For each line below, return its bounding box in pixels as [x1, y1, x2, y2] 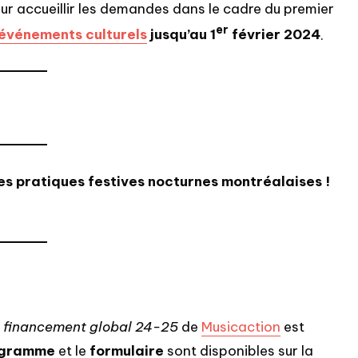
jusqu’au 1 [147, 26, 216, 44]
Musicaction [201, 318, 280, 336]
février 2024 [229, 26, 320, 44]
